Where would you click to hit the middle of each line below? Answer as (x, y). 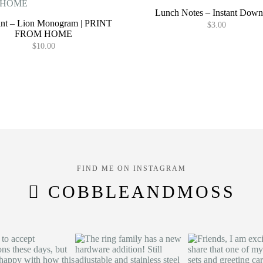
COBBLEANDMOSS (141, 191)
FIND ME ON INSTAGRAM (131, 168)
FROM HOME (44, 33)
